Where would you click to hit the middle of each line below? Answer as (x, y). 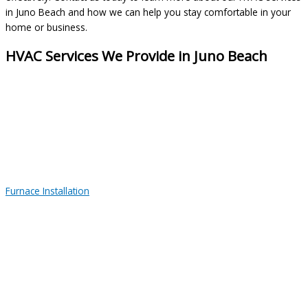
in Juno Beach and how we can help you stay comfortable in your (148, 12)
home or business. (46, 27)
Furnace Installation (47, 190)
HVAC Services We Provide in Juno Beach (136, 55)
